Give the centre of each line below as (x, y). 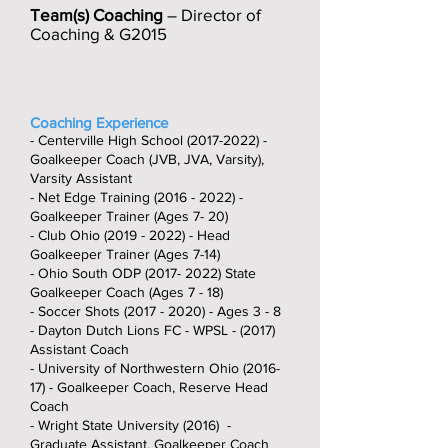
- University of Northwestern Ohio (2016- (155, 368)
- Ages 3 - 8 (245, 311)
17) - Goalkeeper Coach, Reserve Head (149, 387)
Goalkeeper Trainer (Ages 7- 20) (131, 216)
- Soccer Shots (77, 311)
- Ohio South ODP (87, 273)
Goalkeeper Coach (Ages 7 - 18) (130, 292)
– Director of (212, 14)
